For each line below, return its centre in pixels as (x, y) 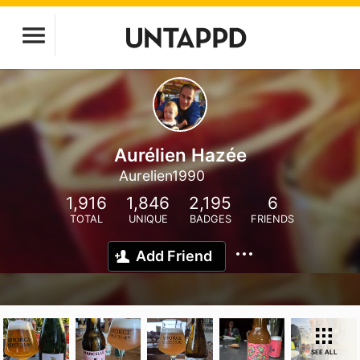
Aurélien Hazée (180, 155)
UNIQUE (148, 219)
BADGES (210, 219)
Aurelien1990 (162, 176)
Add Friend (174, 256)
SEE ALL (324, 352)
